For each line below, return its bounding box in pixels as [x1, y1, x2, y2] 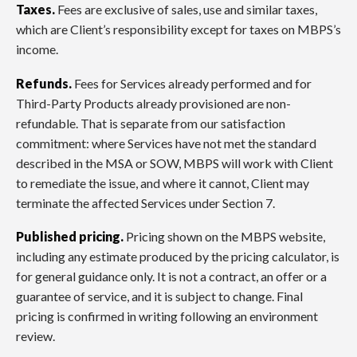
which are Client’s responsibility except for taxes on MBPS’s [16, 22, 341, 37]
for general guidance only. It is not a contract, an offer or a [16, 269, 327, 284]
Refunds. [16, 75, 72, 91]
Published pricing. [16, 229, 124, 245]
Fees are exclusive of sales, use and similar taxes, [55, 2, 317, 18]
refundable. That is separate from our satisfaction [16, 115, 285, 131]
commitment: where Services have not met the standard [16, 135, 316, 151]
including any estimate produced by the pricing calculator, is [16, 249, 339, 265]
